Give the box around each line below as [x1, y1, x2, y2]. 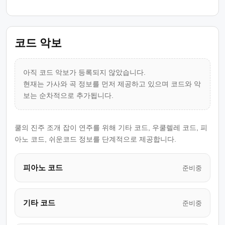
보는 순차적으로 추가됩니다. [23, 91, 114, 99]
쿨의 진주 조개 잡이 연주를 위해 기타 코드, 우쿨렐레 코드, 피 [15, 124, 207, 132]
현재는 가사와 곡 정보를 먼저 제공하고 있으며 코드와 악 [23, 80, 201, 88]
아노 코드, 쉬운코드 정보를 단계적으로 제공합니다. [15, 135, 176, 143]
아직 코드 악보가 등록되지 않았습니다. [23, 68, 146, 76]
